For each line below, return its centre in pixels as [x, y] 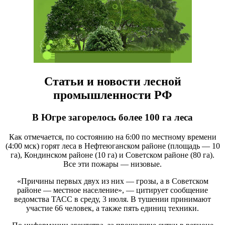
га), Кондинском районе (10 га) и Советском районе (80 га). [113, 155]
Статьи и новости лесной [113, 81]
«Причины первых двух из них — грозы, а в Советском [113, 181]
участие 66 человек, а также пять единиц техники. [113, 208]
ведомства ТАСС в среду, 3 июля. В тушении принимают [113, 199]
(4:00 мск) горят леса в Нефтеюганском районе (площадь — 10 [113, 146]
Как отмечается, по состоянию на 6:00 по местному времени [113, 137]
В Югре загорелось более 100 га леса [113, 117]
